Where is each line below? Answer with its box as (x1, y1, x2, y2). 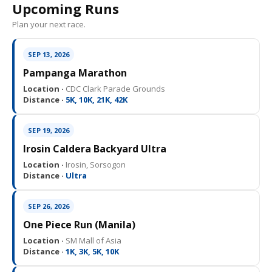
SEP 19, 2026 (28, 125, 69, 135)
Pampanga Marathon (23, 66, 127, 80)
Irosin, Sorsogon (64, 158, 126, 170)
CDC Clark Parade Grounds (64, 83, 165, 94)
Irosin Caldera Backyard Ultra (23, 141, 166, 155)
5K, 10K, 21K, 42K (64, 93, 127, 105)
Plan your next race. (12, 18, 86, 30)
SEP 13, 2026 (28, 49, 69, 59)
